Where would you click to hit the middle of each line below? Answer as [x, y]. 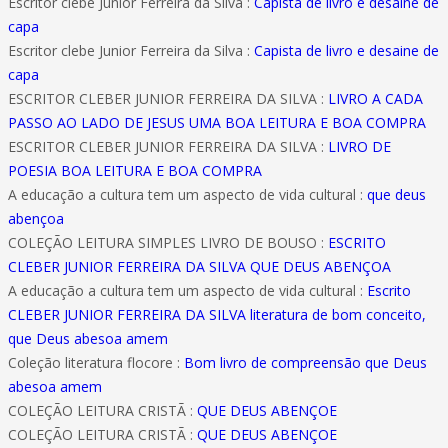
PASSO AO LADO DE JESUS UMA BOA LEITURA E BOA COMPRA [217, 122]
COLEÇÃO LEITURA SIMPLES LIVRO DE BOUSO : [168, 242]
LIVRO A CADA [375, 98]
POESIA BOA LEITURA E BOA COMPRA [135, 170]
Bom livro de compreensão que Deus [305, 362]
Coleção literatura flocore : [96, 362]
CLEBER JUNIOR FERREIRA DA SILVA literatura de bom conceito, [217, 314]
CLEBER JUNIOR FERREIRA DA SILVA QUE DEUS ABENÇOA [199, 266]
